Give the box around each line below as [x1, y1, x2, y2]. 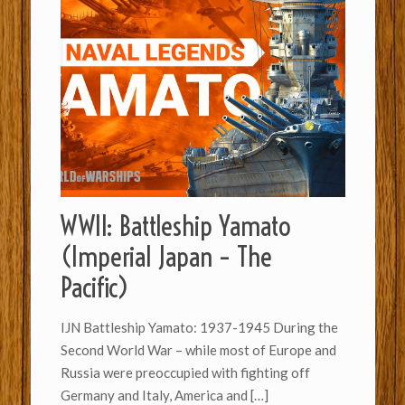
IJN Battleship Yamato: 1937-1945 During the [60, 319, 338, 336]
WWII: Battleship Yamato [60, 209, 291, 244]
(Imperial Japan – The [60, 240, 272, 275]
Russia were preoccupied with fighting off [60, 364, 310, 381]
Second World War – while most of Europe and [60, 342, 336, 359]
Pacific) [60, 270, 129, 306]
